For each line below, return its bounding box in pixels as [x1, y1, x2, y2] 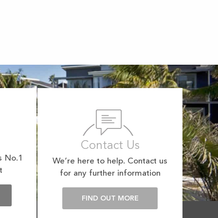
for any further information [59, 169, 161, 178]
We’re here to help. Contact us [53, 157, 167, 166]
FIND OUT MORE [81, 195, 139, 203]
